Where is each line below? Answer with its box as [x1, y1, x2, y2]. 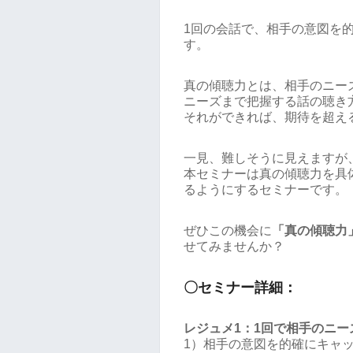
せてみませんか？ [184, 240, 284, 253]
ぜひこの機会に [184, 224, 272, 237]
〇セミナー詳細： [184, 280, 297, 295]
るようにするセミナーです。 [184, 183, 347, 196]
